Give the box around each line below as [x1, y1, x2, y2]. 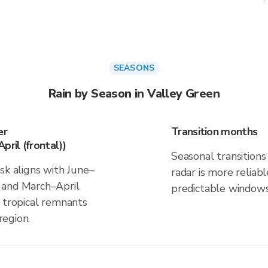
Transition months [171, 124, 258, 139]
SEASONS [113, 62, 155, 74]
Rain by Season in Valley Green [48, 86, 220, 102]
